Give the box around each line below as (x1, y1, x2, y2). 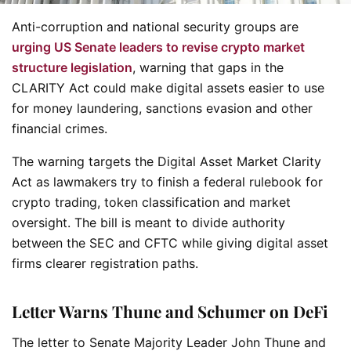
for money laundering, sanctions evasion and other (12, 100, 313, 116)
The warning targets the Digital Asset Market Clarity (12, 154, 321, 169)
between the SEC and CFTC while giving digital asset (12, 235, 328, 251)
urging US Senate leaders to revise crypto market (12, 39, 305, 55)
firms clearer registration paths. (12, 255, 198, 271)
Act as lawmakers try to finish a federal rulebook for (12, 174, 323, 190)
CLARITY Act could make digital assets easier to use (12, 80, 324, 96)
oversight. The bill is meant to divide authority (12, 215, 285, 230)
